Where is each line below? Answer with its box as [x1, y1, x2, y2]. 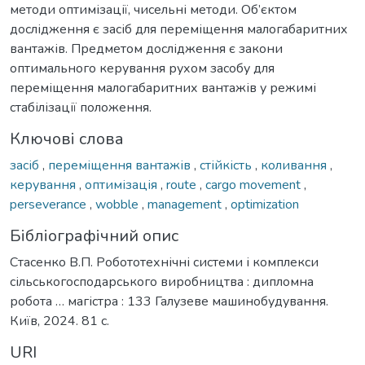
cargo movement [205, 175, 304, 194]
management [147, 195, 225, 213]
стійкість [200, 156, 255, 174]
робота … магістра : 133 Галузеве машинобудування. [10, 292, 328, 310]
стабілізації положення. [10, 98, 152, 117]
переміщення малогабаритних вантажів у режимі [10, 78, 316, 97]
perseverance [10, 195, 90, 213]
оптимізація [85, 175, 161, 194]
